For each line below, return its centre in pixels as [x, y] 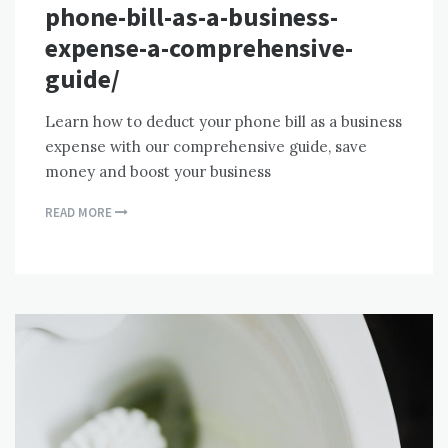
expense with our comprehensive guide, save [206, 147]
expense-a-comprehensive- [199, 48]
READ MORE [80, 213]
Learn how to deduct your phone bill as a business [223, 122]
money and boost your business [158, 172]
